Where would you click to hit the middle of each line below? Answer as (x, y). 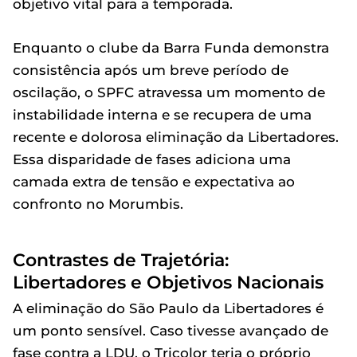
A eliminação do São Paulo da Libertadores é (168, 308)
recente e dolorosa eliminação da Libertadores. (176, 137)
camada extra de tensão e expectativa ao (154, 182)
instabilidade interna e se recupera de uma (162, 115)
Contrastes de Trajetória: (121, 260)
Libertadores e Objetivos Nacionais (168, 282)
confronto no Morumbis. (98, 204)
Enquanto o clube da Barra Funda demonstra (171, 48)
